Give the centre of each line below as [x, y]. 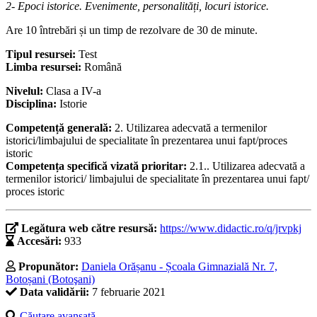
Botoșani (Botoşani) [50, 279]
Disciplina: [33, 104]
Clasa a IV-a [74, 91]
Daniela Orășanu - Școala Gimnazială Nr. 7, [179, 267]
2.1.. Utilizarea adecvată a [247, 166]
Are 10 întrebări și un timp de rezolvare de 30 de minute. [132, 30]
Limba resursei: [45, 67]
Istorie [73, 104]
